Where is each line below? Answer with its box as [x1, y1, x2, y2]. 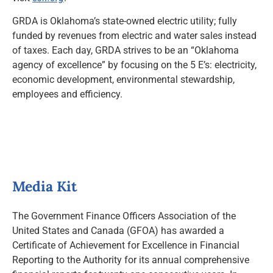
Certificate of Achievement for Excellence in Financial [12, 239, 239, 252]
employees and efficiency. [12, 88, 122, 101]
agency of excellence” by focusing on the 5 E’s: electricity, [12, 59, 257, 71]
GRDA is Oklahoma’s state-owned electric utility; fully [12, 15, 237, 27]
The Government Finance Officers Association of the [12, 210, 236, 222]
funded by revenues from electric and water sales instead [12, 30, 257, 42]
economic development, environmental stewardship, [12, 74, 235, 86]
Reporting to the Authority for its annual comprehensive [12, 254, 249, 266]
